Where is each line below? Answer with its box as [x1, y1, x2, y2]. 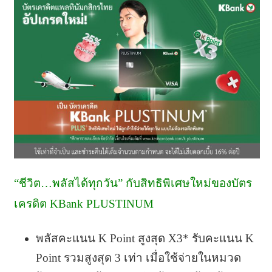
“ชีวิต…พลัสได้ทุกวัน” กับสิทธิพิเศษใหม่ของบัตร [13, 176, 252, 189]
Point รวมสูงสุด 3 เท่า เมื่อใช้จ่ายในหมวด [35, 251, 241, 264]
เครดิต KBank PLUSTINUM [13, 197, 154, 210]
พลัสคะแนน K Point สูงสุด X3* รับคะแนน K [35, 231, 254, 245]
